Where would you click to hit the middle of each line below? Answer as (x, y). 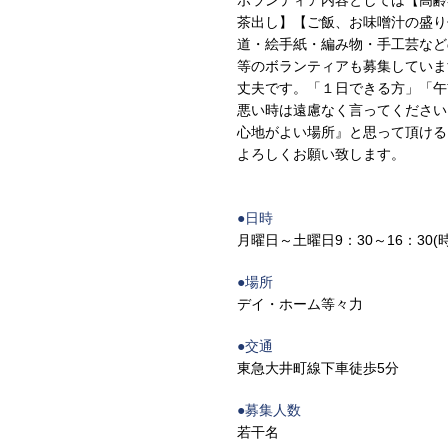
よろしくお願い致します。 (321, 154)
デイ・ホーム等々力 (300, 304)
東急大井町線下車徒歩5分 (325, 368)
